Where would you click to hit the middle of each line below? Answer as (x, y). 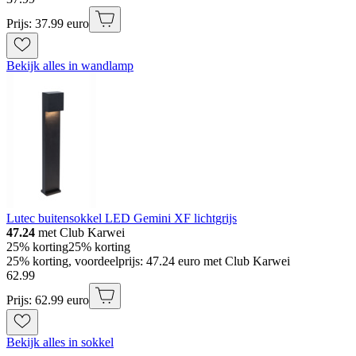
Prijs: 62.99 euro (48, 300)
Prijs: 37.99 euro (48, 23)
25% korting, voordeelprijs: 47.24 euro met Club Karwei (148, 261)
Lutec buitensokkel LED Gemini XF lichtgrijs (122, 218)
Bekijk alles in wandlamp (70, 66)
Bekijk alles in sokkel (60, 342)
